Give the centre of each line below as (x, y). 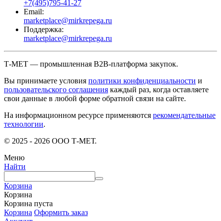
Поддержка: (44, 29)
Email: (34, 11)
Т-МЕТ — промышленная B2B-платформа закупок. (91, 64)
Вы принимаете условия (46, 80)
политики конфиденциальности (142, 80)
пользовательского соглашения (56, 89)
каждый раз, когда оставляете (158, 89)
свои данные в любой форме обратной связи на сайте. (95, 98)
